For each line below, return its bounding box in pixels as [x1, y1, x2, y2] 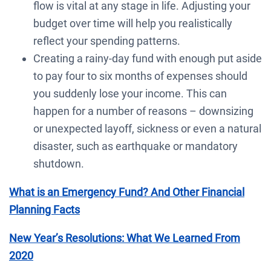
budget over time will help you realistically [33, 16, 232, 30]
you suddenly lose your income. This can [33, 87, 227, 100]
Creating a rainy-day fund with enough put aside [33, 51, 262, 65]
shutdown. [33, 157, 84, 170]
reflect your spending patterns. [33, 34, 180, 47]
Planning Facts [9, 203, 80, 216]
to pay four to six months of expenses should [33, 69, 247, 82]
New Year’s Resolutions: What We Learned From [9, 231, 240, 244]
